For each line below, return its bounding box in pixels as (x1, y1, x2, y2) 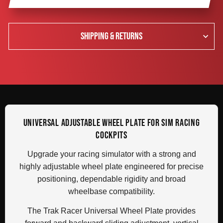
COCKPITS (96, 129, 127, 141)
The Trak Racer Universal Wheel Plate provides (27, 206, 196, 215)
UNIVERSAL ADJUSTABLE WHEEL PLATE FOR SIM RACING (23, 116, 200, 129)
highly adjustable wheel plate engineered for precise (19, 162, 204, 171)
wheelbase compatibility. (68, 187, 155, 196)
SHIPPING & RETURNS (81, 30, 142, 42)
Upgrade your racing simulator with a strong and (27, 149, 196, 158)
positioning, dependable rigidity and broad (37, 174, 186, 183)
